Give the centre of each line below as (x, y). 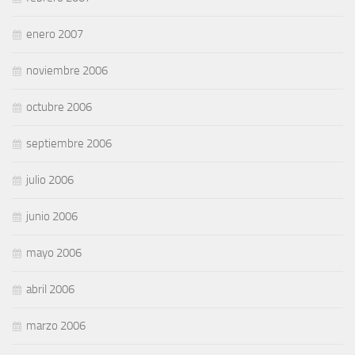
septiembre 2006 (69, 144)
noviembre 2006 (67, 71)
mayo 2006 (54, 253)
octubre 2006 (59, 107)
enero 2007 (55, 34)
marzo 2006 (56, 326)
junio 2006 (52, 217)
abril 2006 (50, 290)
